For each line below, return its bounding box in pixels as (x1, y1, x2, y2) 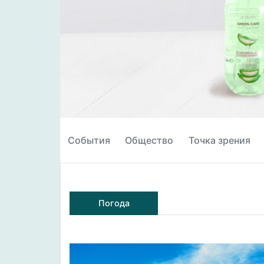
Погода (98, 198, 130, 208)
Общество (125, 134, 174, 146)
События (67, 134, 110, 146)
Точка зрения (188, 134, 250, 146)
